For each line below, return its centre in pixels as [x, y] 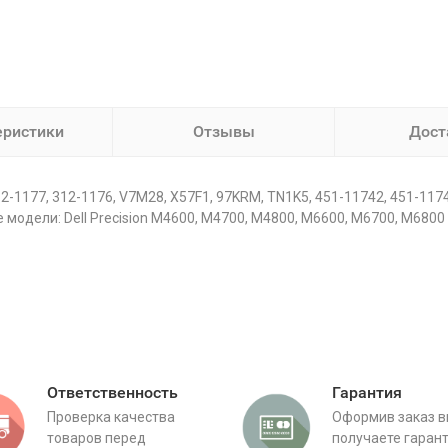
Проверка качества [111, 417]
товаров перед [96, 438]
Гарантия [367, 392]
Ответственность [112, 392]
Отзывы [223, 131]
